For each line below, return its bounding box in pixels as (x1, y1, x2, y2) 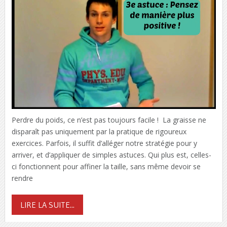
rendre (11, 173, 33, 183)
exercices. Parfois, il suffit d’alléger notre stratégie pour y (11, 138, 197, 148)
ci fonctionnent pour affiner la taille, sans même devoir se (11, 161, 201, 171)
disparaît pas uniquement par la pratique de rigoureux (11, 126, 186, 136)
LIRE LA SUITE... (20, 199, 74, 210)
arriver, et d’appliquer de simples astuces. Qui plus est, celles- (11, 149, 211, 160)
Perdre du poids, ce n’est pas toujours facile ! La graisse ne (11, 115, 206, 125)
